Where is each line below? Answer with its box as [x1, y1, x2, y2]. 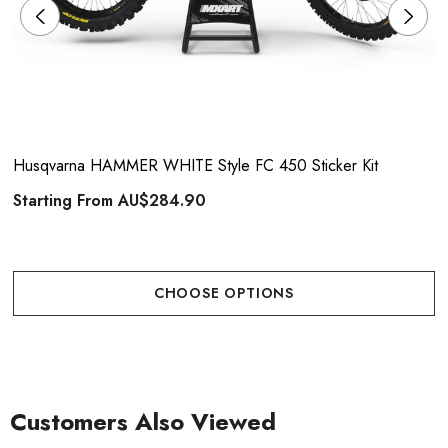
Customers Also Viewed [10, 404, 276, 439]
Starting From [13, 189, 118, 212]
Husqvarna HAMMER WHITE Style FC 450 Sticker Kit [13, 154, 378, 177]
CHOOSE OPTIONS [153, 283, 295, 303]
